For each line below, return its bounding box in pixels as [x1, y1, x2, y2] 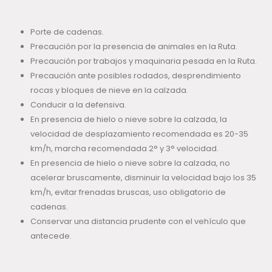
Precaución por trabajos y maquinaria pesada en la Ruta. [30, 55, 257, 67]
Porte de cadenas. [30, 26, 104, 38]
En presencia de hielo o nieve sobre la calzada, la [30, 114, 227, 126]
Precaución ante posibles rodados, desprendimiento [30, 70, 241, 82]
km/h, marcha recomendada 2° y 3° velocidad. [30, 143, 219, 155]
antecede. [30, 230, 72, 242]
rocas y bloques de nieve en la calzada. [30, 84, 188, 97]
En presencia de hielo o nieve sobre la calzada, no [30, 157, 230, 169]
